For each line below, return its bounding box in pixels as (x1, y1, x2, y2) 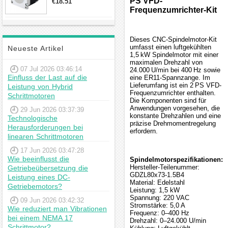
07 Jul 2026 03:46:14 (20, 65, 82, 73)
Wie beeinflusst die (8, 155, 69, 163)
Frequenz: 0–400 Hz (130, 209, 189, 217)
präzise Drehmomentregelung (130, 120, 216, 127)
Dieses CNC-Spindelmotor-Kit (130, 36, 217, 43)
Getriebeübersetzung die (8, 164, 88, 172)
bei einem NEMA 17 (8, 214, 73, 222)
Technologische (8, 114, 58, 122)
